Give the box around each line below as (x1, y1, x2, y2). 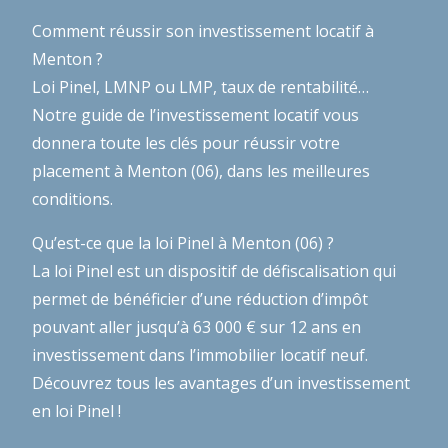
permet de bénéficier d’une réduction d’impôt (32, 287, 368, 310)
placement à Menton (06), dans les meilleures (32, 159, 370, 182)
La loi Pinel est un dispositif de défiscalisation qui (32, 259, 396, 282)
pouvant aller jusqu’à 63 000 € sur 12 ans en (32, 315, 361, 338)
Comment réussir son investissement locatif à (32, 19, 374, 42)
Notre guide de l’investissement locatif (32, 103, 319, 126)
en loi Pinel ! (32, 399, 121, 422)
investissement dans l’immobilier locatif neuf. (32, 343, 368, 366)
